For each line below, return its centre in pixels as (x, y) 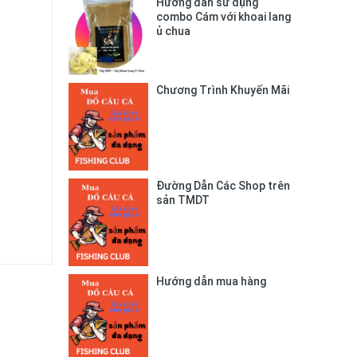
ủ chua (173, 31)
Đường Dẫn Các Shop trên (223, 186)
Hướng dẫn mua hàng (211, 281)
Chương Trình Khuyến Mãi (223, 90)
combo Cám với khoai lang (224, 16)
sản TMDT (183, 200)
